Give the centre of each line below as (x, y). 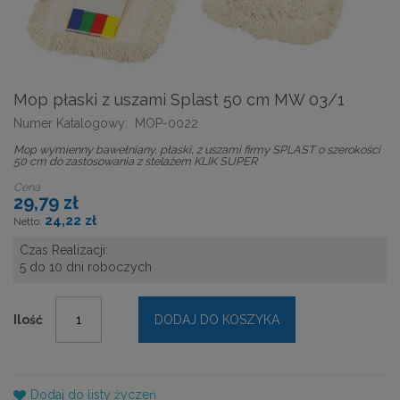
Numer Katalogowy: (71, 123)
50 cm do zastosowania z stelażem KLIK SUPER (135, 161)
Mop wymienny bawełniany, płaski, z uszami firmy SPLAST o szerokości (197, 149)
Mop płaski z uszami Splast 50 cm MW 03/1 (179, 99)
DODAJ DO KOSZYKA (217, 320)
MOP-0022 (166, 123)
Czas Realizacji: (64, 250)
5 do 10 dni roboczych (86, 267)
